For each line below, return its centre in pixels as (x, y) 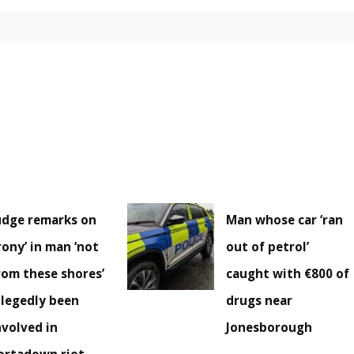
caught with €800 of (288, 274)
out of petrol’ (268, 247)
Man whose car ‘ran (285, 220)
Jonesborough (269, 328)
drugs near (260, 301)
